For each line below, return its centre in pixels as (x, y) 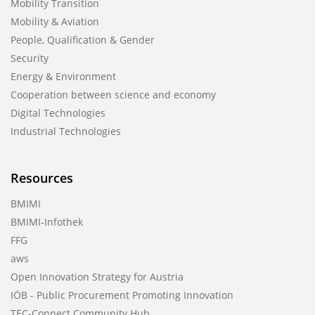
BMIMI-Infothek (47, 222)
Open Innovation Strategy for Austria (97, 277)
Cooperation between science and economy (113, 95)
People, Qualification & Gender (83, 40)
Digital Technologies (58, 113)
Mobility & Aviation (55, 21)
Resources (42, 178)
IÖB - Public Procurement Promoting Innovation (122, 295)
